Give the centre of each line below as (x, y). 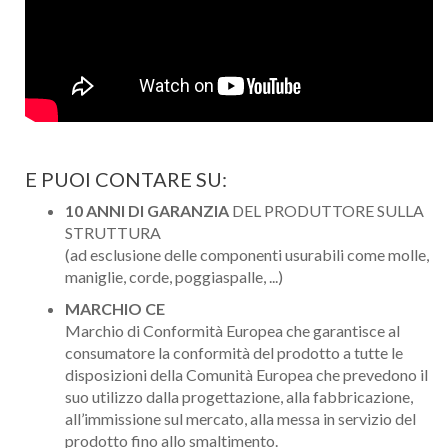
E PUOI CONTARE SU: (126, 179)
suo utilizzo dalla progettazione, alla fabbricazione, (239, 397)
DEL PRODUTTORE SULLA (326, 211)
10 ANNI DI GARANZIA (147, 211)
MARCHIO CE (115, 309)
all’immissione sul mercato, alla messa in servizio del (240, 419)
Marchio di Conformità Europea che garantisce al (232, 331)
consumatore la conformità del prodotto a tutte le (234, 353)
